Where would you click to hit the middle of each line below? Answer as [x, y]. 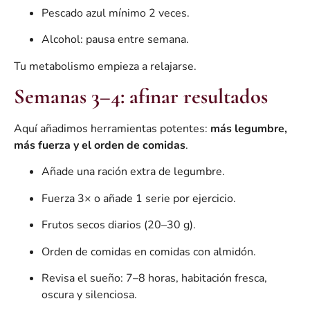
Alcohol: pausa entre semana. [115, 40]
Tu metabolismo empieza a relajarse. [105, 66]
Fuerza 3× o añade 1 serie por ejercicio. [139, 198]
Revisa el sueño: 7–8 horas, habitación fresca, [154, 278]
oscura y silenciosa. [89, 294]
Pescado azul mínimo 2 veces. [116, 13]
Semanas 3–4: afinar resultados [141, 96]
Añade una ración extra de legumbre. [133, 172]
